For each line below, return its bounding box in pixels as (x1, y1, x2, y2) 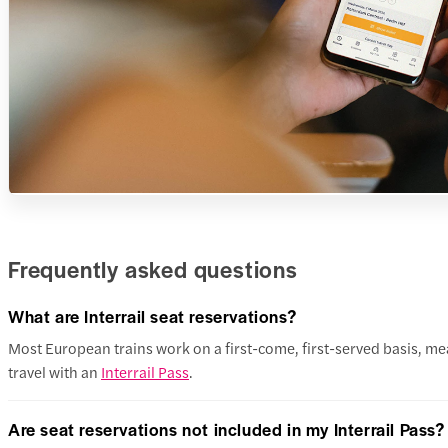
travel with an (8, 360, 101, 382)
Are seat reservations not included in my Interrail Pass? (8, 416, 445, 441)
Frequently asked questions (8, 253, 298, 286)
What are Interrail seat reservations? (8, 303, 297, 328)
